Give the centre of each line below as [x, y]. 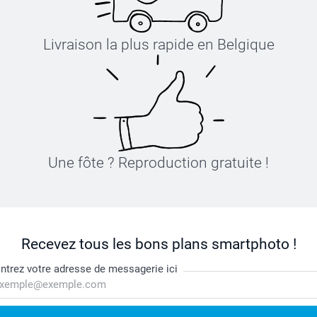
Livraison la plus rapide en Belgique [158, 44]
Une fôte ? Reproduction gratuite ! [158, 162]
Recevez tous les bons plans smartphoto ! [158, 244]
